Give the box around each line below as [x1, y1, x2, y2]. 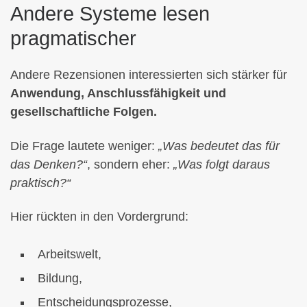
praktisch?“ [10, 175, 71, 190]
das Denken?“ [10, 157, 87, 171]
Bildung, [38, 271, 82, 286]
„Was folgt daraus [173, 157, 270, 171]
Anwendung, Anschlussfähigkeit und [10, 86, 226, 101]
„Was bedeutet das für [158, 138, 280, 153]
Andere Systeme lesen [10, 2, 210, 25]
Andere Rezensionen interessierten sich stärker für [10, 68, 287, 82]
